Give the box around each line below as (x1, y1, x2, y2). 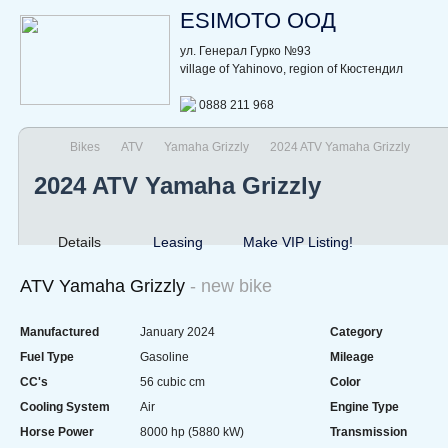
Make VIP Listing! (243, 233, 353, 250)
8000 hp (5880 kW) (140, 424, 244, 439)
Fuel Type (20, 349, 74, 364)
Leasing (153, 233, 203, 250)
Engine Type (330, 399, 399, 414)
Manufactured (20, 324, 99, 339)
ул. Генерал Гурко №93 (180, 43, 311, 58)
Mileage (330, 349, 374, 364)
